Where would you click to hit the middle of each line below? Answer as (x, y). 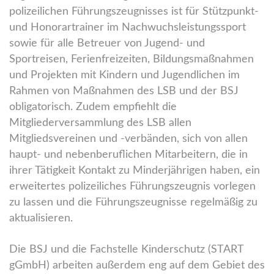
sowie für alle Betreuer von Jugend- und (107, 43)
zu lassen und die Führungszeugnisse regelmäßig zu (133, 202)
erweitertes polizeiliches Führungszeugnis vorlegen (132, 186)
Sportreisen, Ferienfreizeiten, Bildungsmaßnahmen (131, 59)
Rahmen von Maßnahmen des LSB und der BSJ (124, 91)
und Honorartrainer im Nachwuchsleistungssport (128, 27)
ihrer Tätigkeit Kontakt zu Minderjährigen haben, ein (135, 170)
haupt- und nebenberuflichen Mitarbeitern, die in (128, 154)
